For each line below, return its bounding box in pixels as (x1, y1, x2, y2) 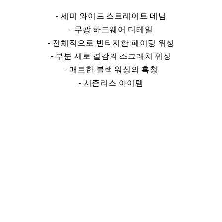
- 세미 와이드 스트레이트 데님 (55, 11, 166, 21)
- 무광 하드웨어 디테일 (69, 24, 153, 34)
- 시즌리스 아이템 (78, 78, 144, 88)
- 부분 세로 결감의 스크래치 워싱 (50, 51, 172, 61)
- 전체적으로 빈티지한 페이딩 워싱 (47, 38, 175, 48)
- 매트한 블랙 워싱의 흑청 (64, 64, 158, 74)
